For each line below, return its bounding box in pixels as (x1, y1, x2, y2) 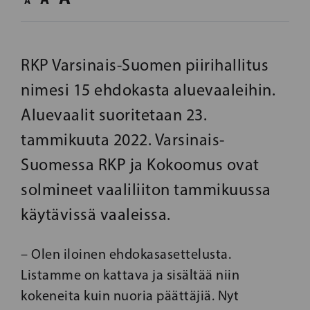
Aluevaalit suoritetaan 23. (21, 104, 207, 125)
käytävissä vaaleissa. (21, 203, 171, 224)
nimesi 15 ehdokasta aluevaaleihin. (21, 79, 275, 100)
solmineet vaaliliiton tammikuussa (21, 179, 271, 199)
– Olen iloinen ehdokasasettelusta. (21, 245, 231, 262)
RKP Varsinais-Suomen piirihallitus (21, 54, 268, 75)
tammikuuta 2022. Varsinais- (21, 129, 225, 149)
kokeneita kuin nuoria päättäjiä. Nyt (21, 286, 239, 304)
